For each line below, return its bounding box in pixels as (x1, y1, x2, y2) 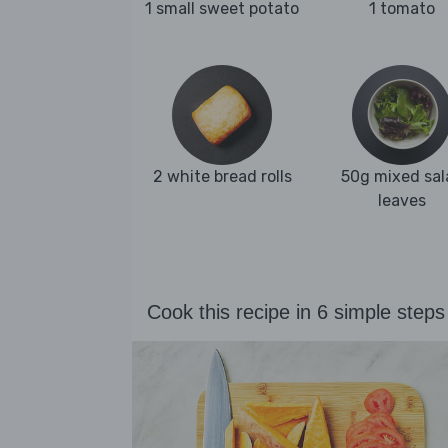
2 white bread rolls (152, 167, 292, 186)
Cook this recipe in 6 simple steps (147, 301, 445, 323)
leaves (378, 191, 426, 210)
